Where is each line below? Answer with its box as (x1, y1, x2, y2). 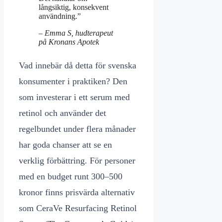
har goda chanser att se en (19, 140, 112, 150)
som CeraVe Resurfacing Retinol (19, 203, 137, 214)
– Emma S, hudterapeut (39, 29, 113, 38)
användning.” (39, 12, 81, 21)
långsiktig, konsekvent (39, 3, 109, 12)
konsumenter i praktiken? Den (19, 76, 127, 87)
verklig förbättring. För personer (19, 156, 135, 166)
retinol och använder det (19, 108, 106, 118)
